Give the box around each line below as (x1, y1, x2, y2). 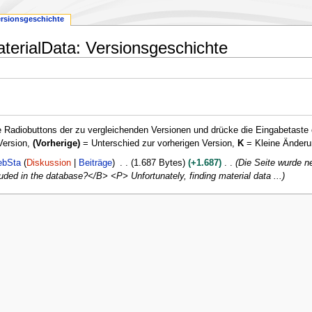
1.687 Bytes (133, 158, 182, 169)
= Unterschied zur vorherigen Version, (79, 139, 237, 149)
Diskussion (26, 158, 72, 169)
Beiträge (79, 158, 113, 169)
